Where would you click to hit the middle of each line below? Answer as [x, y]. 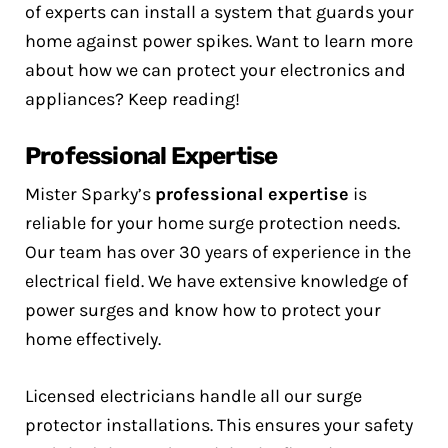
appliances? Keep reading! [132, 99]
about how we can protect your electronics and [215, 70]
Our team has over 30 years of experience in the [218, 252]
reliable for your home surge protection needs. [212, 223]
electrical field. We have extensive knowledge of [216, 281]
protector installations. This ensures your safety [219, 425]
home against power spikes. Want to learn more [219, 41]
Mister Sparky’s [90, 194]
